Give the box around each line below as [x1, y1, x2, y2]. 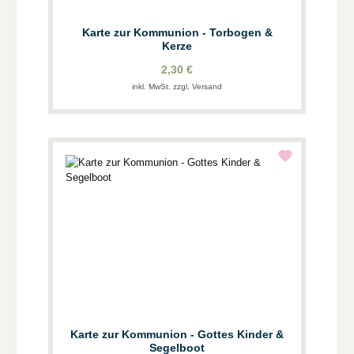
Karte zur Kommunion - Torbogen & [81, 26, 273, 40]
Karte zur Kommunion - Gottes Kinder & [70, 328, 190, 341]
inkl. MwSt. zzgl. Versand [132, 82, 222, 92]
